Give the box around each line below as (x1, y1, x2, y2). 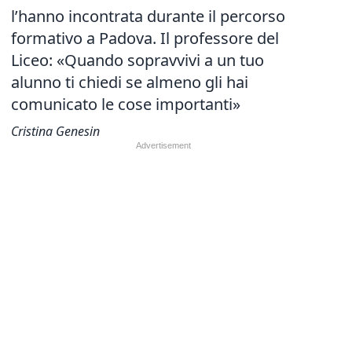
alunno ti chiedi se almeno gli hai (11, 71, 248, 93)
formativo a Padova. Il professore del (11, 27, 279, 49)
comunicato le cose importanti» (11, 93, 240, 115)
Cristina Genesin (11, 123, 100, 140)
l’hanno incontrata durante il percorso (11, 5, 285, 27)
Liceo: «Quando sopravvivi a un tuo (11, 49, 264, 71)
